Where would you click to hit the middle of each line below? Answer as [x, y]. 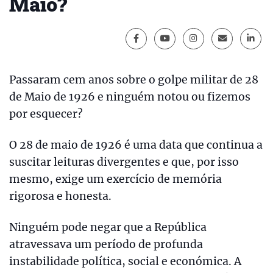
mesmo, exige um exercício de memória [115, 179]
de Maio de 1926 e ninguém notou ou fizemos [130, 97]
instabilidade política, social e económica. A [125, 261]
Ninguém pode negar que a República [108, 227]
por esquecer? [46, 114]
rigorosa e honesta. [60, 196]
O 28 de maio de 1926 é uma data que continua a [136, 145]
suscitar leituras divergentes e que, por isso [124, 162]
